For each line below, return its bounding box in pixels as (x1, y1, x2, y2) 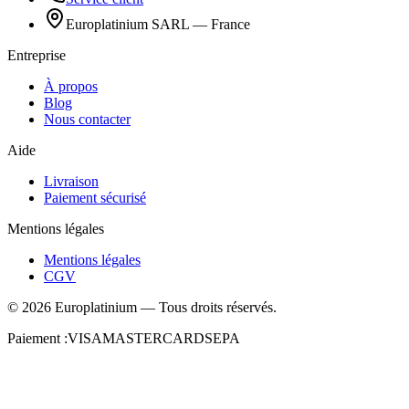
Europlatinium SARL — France (66, 16, 250, 33)
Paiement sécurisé (44, 190, 146, 206)
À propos (44, 79, 98, 95)
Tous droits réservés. (159, 299, 277, 316)
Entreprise (7, 47, 66, 64)
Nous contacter (44, 111, 131, 128)
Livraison (44, 173, 99, 190)
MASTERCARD (102, 330, 204, 347)
